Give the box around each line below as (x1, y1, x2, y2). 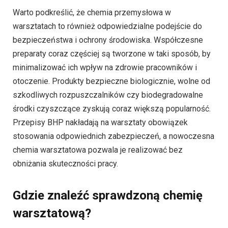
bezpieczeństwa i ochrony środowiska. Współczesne (13, 35, 203, 45)
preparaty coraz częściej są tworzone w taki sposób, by (13, 49, 211, 59)
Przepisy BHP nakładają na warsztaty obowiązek (13, 118, 188, 128)
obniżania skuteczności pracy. (13, 159, 118, 169)
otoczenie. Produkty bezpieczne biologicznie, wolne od (13, 76, 210, 87)
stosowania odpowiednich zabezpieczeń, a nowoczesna (13, 131, 214, 141)
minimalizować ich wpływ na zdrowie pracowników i (13, 63, 197, 73)
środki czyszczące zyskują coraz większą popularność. (13, 104, 211, 114)
